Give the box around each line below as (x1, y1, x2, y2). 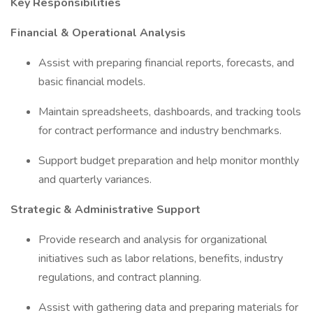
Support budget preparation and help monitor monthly (38, 153, 299, 168)
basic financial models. (38, 74, 148, 89)
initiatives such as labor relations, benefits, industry (38, 251, 283, 266)
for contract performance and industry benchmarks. (38, 123, 284, 138)
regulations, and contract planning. (38, 270, 204, 285)
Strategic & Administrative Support (10, 202, 203, 217)
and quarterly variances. (38, 172, 154, 187)
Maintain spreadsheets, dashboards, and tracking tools (38, 104, 301, 119)
